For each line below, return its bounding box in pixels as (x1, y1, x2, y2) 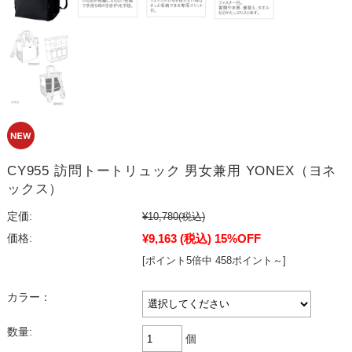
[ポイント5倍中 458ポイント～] (141, 255, 286, 267)
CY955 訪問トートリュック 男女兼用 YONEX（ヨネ (6, 163, 337, 179)
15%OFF (214, 232, 261, 246)
